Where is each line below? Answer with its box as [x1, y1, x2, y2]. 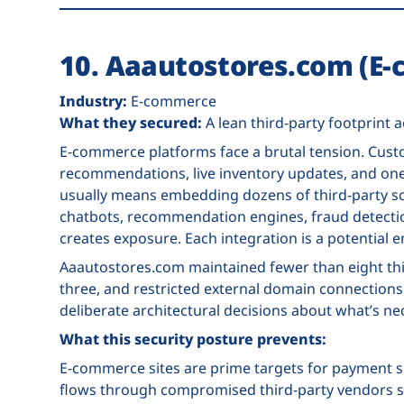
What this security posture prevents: [60, 329, 326, 349]
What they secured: [60, 113, 202, 133]
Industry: [60, 91, 127, 111]
